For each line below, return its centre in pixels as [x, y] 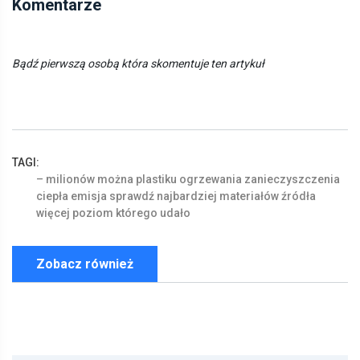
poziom [93, 213]
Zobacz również [85, 264]
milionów [70, 179]
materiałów [249, 196]
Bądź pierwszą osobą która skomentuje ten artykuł [138, 63]
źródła [299, 196]
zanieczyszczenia [292, 179]
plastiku [156, 179]
